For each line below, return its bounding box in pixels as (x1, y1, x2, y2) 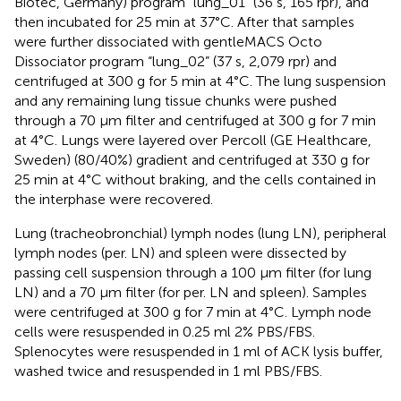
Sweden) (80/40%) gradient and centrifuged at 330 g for (14, 150, 370, 168)
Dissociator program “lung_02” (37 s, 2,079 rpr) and (14, 52, 337, 70)
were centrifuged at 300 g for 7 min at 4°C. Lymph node (14, 303, 371, 320)
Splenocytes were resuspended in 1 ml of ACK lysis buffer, (14, 342, 383, 360)
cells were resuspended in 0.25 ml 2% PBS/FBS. (14, 322, 315, 340)
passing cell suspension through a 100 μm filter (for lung (14, 263, 371, 281)
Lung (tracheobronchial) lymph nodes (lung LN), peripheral (14, 224, 387, 242)
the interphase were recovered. (14, 190, 213, 208)
